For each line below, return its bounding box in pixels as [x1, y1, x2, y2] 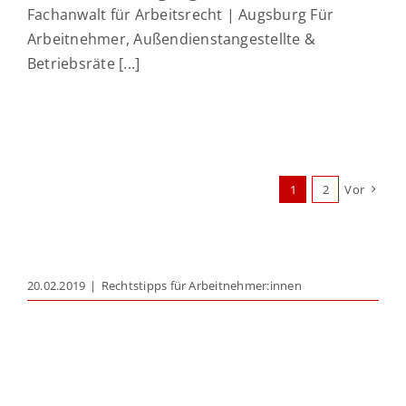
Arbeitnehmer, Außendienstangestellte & [27, 29, 316, 49]
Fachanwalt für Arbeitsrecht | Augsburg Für [27, 5, 334, 24]
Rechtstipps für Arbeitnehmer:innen [101, 277, 302, 294]
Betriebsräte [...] [27, 53, 140, 73]
